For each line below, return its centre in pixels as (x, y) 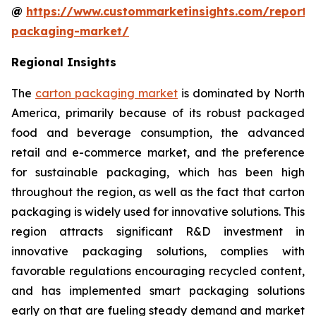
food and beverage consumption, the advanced (158, 133)
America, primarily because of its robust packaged (158, 113)
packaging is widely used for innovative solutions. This (158, 212)
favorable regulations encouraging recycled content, (158, 271)
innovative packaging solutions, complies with (158, 251)
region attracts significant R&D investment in (158, 232)
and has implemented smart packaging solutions (158, 291)
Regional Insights (64, 62)
